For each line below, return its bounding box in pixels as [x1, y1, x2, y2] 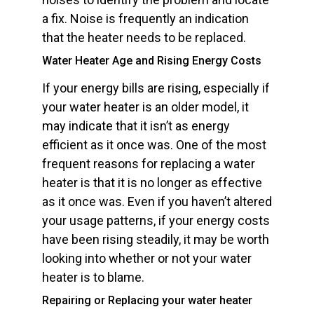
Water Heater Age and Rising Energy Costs [42, 54, 261, 68]
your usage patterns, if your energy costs [42, 213, 270, 228]
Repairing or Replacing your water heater [42, 294, 252, 308]
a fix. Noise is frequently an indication [42, 11, 249, 27]
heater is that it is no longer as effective [42, 175, 262, 191]
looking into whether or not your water [42, 251, 252, 266]
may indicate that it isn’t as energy [42, 118, 230, 134]
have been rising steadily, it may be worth [42, 232, 269, 247]
